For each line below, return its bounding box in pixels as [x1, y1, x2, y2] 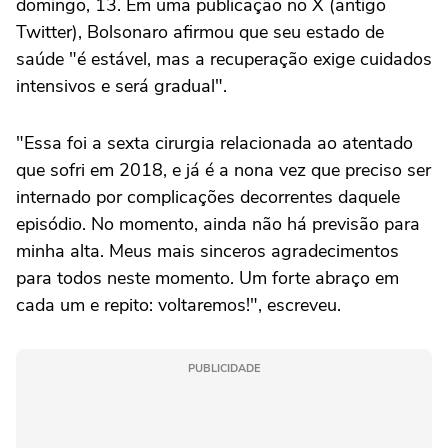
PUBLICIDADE [188, 361, 260, 377]
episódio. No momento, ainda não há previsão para [16, 212, 420, 237]
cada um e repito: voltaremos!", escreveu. [16, 293, 341, 318]
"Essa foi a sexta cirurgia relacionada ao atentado [16, 131, 413, 156]
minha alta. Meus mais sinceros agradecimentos [16, 239, 399, 264]
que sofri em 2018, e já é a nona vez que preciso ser [16, 158, 431, 183]
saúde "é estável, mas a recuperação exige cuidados [16, 47, 432, 72]
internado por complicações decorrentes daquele [16, 185, 400, 210]
